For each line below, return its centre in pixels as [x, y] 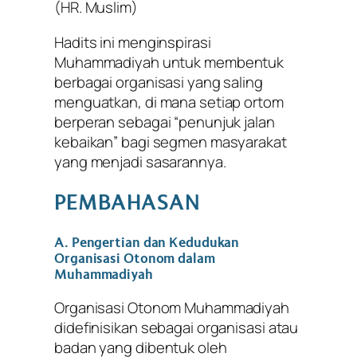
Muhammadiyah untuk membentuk [169, 62]
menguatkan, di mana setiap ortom [169, 102]
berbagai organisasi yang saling [159, 82]
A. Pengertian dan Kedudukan [147, 243]
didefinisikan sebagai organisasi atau [177, 327]
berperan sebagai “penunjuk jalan [165, 122]
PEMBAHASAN [127, 204]
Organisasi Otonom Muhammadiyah [172, 307]
